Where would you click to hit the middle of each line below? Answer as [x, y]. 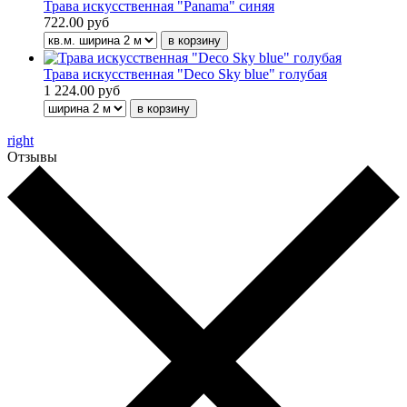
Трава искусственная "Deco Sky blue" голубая [185, 74]
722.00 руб [76, 22]
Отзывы [32, 156]
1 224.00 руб [82, 90]
